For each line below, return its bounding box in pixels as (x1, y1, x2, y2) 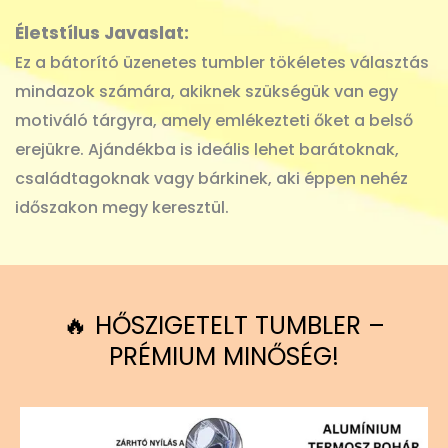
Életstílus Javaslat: (15, 21, 189, 46)
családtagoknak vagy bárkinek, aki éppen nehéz (15, 167, 408, 191)
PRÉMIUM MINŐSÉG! (109, 339, 339, 375)
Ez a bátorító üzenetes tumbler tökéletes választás (15, 51, 429, 75)
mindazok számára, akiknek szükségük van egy (15, 80, 398, 104)
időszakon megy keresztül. (15, 196, 229, 220)
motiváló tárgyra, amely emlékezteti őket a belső (15, 109, 413, 133)
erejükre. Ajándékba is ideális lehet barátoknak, (15, 138, 399, 162)
